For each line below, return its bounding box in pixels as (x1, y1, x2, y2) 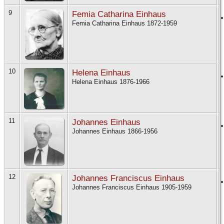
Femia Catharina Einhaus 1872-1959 (72, 19, 179, 27)
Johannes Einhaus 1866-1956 (72, 127, 159, 135)
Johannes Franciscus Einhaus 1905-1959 (72, 183, 193, 191)
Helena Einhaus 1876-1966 (72, 78, 151, 86)
